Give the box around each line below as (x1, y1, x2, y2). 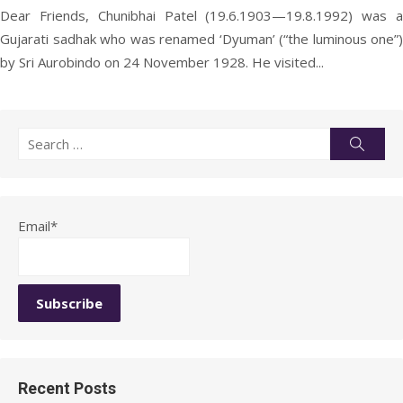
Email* (18, 217, 58, 235)
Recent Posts (18, 379, 116, 398)
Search (17, 130, 58, 148)
